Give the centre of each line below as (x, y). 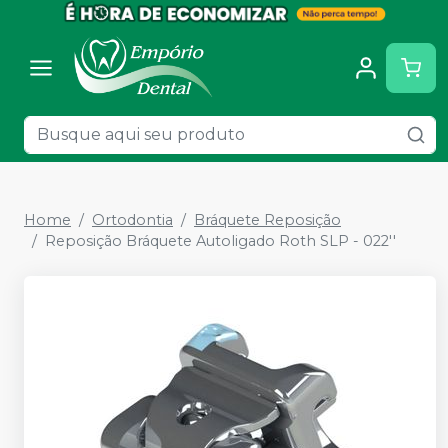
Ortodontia (132, 220)
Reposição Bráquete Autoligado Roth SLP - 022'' (220, 241)
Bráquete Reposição (267, 220)
